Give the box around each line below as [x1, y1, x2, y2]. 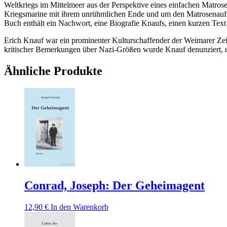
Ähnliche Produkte [4, 64, 102, 78]
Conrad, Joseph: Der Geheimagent [24, 179, 205, 192]
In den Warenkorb [51, 202, 108, 211]
